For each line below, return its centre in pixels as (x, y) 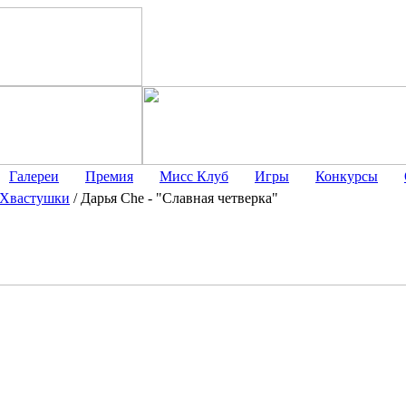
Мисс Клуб (194, 176)
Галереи (34, 176)
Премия (109, 176)
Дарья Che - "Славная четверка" (179, 198)
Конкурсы (347, 176)
